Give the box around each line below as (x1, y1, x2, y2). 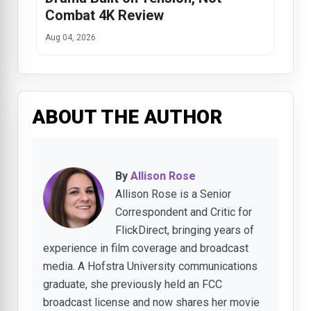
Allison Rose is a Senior (115, 187, 231, 201)
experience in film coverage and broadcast (43, 242, 249, 255)
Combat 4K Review (45, 7, 164, 24)
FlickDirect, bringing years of (115, 224, 254, 237)
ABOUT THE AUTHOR (32, 106, 222, 129)
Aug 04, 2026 (45, 33, 96, 43)
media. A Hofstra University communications (43, 260, 258, 274)
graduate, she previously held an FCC (43, 278, 222, 292)
